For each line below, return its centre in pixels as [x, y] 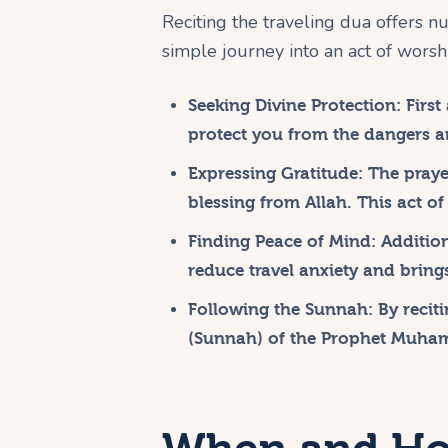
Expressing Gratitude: [275, 174]
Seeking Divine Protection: [294, 106]
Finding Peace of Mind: [281, 242]
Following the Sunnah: [280, 310]
